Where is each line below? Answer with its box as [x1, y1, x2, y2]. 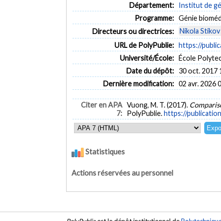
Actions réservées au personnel [72, 168, 174, 177]
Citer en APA [80, 101, 122, 110]
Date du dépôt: [126, 66, 174, 75]
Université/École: [119, 53, 174, 62]
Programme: [134, 13, 174, 22]
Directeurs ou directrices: [92, 27, 174, 36]
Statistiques [84, 147, 125, 156]
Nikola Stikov [180, 26, 220, 35]
